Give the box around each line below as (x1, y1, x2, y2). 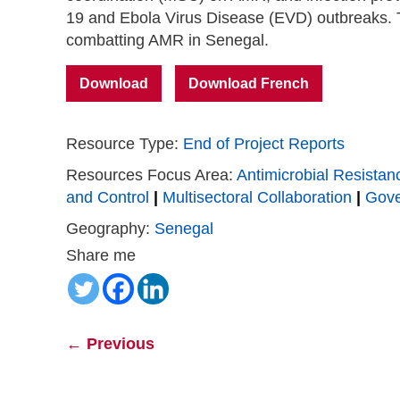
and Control (66, 188, 149, 206)
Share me (66, 246, 136, 264)
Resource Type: (66, 135, 179, 153)
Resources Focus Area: (66, 166, 233, 184)
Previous (82, 335, 154, 353)
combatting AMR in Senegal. (66, 31, 269, 49)
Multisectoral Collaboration (162, 188, 352, 206)
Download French (188, 76, 309, 91)
